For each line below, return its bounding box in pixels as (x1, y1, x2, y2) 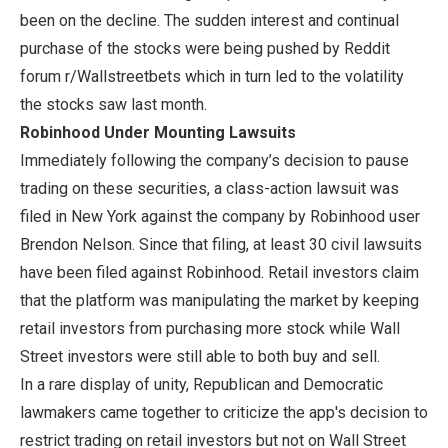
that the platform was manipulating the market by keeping (20, 290, 419, 310)
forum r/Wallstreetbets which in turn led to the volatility (20, 66, 404, 86)
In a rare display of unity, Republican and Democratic (20, 374, 383, 394)
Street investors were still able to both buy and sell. (20, 346, 380, 366)
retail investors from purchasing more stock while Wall (20, 318, 400, 338)
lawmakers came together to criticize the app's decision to (20, 402, 428, 422)
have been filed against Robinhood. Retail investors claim (20, 262, 419, 282)
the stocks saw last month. (20, 94, 207, 114)
